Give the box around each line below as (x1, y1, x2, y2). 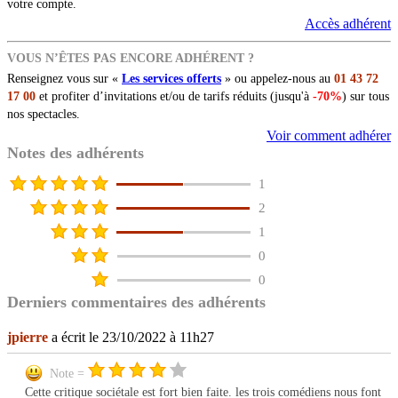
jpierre (7, 330, 48, 346)
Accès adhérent (305, 16, 391, 32)
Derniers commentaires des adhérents (7, 293, 266, 312)
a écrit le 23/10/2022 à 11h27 (48, 330, 214, 346)
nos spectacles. (7, 107, 80, 122)
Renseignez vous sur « (7, 72, 122, 86)
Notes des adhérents (7, 144, 144, 163)
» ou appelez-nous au (221, 72, 334, 86)
